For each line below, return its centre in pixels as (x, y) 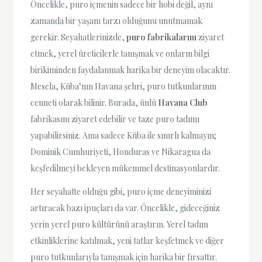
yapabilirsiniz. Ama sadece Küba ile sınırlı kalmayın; (124, 136)
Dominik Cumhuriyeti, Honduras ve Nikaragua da (121, 152)
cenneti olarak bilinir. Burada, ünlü (94, 103)
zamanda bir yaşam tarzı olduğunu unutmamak (117, 21)
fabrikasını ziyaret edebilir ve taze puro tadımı (115, 119)
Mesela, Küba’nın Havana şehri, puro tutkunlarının (124, 87)
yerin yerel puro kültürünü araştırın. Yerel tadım (120, 224)
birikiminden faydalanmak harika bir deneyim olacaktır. (131, 70)
